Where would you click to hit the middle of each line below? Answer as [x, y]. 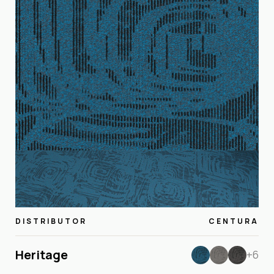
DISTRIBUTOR [51, 221]
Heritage [42, 254]
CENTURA [234, 221]
